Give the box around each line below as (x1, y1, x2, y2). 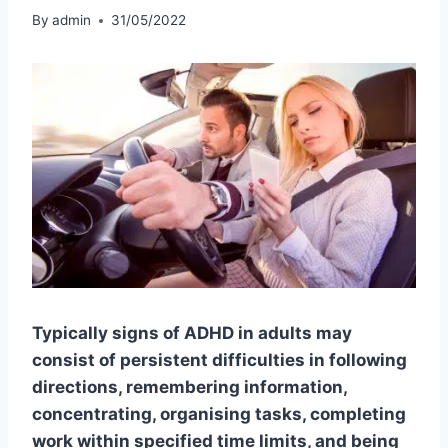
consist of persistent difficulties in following (32, 350, 407, 371)
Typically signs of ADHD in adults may (32, 323, 352, 344)
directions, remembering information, (32, 377, 347, 398)
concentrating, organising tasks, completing (32, 404, 406, 425)
